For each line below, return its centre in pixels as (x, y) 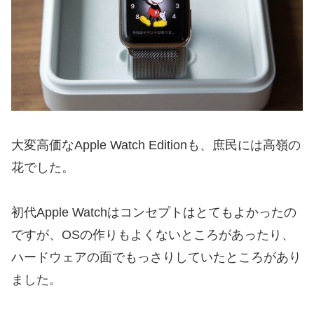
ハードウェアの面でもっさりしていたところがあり (156, 257)
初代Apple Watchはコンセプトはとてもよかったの (154, 212)
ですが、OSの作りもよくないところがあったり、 (153, 234)
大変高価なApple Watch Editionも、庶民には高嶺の (156, 145)
